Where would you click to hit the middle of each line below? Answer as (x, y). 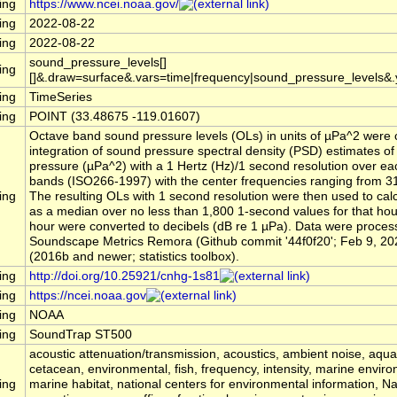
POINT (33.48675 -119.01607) (115, 117)
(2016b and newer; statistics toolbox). (134, 257)
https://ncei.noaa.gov (88, 296)
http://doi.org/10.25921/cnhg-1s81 (125, 276)
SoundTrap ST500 (81, 335)
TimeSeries (61, 97)
